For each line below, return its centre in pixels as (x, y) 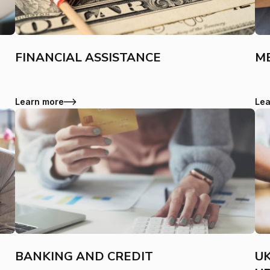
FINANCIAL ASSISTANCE (88, 58)
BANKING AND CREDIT (84, 256)
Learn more (40, 102)
